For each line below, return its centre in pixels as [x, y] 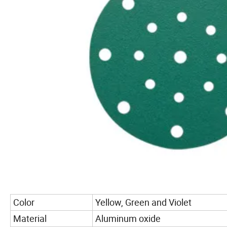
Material [30, 218]
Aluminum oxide [128, 218]
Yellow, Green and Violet [143, 202]
